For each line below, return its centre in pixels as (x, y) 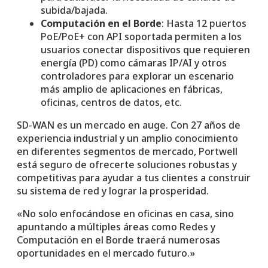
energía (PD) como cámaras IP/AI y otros (134, 63)
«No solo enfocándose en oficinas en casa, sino (125, 213)
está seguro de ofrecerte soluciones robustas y (127, 164)
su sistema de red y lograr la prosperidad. (113, 191)
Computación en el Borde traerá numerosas (118, 240)
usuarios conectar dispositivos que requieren (145, 49)
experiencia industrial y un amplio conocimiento (127, 138)
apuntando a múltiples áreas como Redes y (116, 226)
